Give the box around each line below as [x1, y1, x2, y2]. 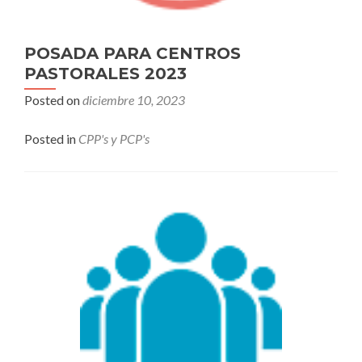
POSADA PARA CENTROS [24, 44, 241, 63]
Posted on [24, 92, 82, 107]
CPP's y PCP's [78, 131, 149, 146]
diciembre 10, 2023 [82, 92, 185, 107]
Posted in [24, 131, 78, 146]
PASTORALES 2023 [24, 64, 187, 83]
